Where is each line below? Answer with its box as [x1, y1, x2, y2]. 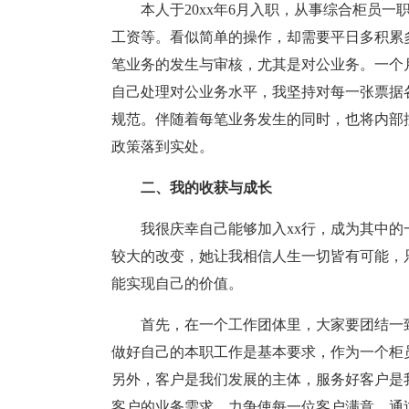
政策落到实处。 [111, 139, 214, 154]
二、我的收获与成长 [141, 180, 272, 195]
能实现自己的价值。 [111, 276, 243, 291]
